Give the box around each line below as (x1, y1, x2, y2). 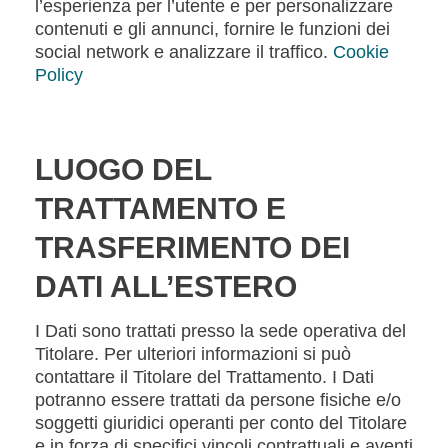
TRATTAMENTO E (35, 192, 286, 225)
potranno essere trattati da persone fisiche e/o (35, 390, 401, 410)
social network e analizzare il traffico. (35, 42, 333, 62)
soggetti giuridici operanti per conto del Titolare (35, 413, 407, 433)
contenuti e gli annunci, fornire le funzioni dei (35, 19, 390, 39)
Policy (35, 65, 83, 85)
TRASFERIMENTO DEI (35, 231, 350, 264)
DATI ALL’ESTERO (35, 270, 297, 303)
